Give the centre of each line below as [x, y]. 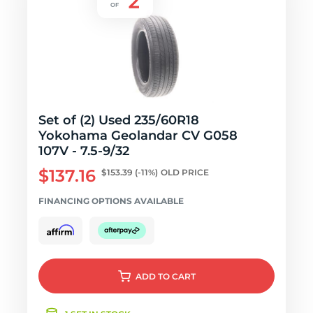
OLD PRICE [185, 172]
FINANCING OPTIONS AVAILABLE [111, 201]
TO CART [176, 276]
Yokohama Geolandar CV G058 [138, 136]
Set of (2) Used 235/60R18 [119, 120]
